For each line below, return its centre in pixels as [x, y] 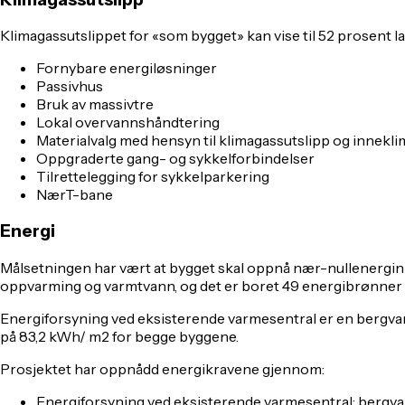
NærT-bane [75, 195]
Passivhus [70, 86]
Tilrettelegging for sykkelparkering [153, 177]
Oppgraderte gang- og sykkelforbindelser [175, 159]
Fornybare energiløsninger [127, 68]
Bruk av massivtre [95, 104]
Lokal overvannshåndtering [128, 122]
